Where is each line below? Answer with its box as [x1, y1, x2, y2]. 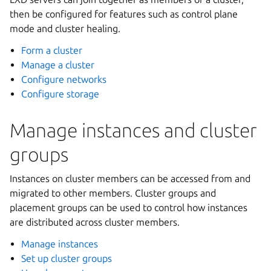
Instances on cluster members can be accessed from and [10, 173, 250, 184]
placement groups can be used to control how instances [10, 202, 247, 213]
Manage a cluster [21, 59, 95, 70]
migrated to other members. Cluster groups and [10, 188, 216, 198]
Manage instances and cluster [10, 119, 257, 141]
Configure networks [21, 74, 107, 85]
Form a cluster [21, 45, 83, 56]
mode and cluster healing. [10, 23, 120, 34]
